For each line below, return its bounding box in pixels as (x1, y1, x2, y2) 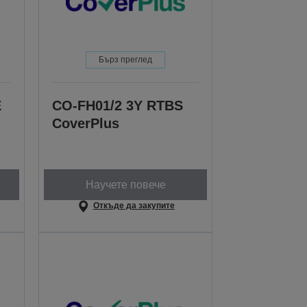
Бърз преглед (99, 55, 153, 65)
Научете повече (85, 178, 166, 191)
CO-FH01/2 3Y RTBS (52, 98, 184, 114)
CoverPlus (52, 116, 120, 132)
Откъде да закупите (93, 201, 175, 211)
